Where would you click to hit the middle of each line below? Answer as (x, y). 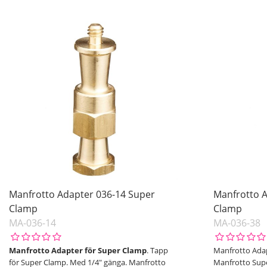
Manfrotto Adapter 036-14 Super (82, 195)
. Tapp (157, 251)
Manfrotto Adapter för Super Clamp (78, 251)
